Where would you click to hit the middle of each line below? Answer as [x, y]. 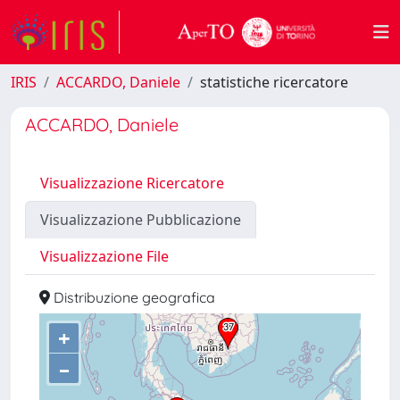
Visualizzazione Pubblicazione [141, 220]
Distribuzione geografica [133, 297]
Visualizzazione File [104, 256]
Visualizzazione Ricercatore [132, 183]
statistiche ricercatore [274, 82]
